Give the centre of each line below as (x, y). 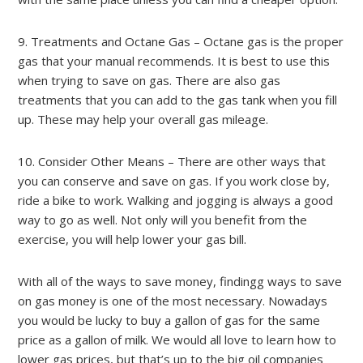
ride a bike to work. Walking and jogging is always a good (176, 200)
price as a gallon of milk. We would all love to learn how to (177, 340)
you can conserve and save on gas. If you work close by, (174, 181)
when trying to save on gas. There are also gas (149, 80)
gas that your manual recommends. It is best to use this (174, 61)
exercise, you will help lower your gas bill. (132, 239)
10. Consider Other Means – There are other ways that (172, 161)
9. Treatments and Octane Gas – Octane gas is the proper (181, 41)
